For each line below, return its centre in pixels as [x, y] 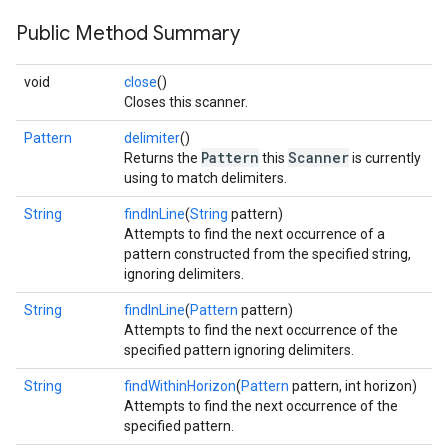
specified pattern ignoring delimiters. [239, 350]
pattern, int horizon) [353, 386]
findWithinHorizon [180, 386]
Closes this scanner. [186, 102]
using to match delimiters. [205, 178]
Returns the [162, 158]
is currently [385, 158]
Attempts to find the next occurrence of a [254, 234]
